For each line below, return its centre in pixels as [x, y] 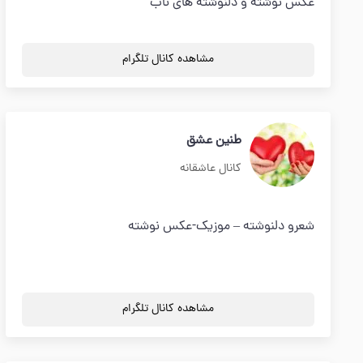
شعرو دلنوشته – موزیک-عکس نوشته [221, 227]
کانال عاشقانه [211, 169]
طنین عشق [214, 141]
